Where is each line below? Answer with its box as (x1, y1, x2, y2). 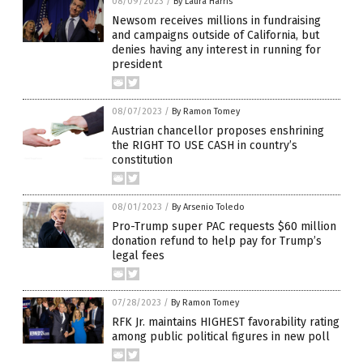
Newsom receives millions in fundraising (112, 14, 321, 28)
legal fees (112, 249, 164, 263)
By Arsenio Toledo (172, 202, 245, 213)
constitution (112, 153, 173, 168)
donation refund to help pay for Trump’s (112, 234, 322, 249)
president (112, 58, 162, 72)
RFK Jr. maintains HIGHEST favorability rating (112, 315, 340, 330)
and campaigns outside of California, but (112, 28, 319, 43)
